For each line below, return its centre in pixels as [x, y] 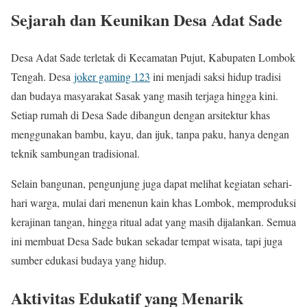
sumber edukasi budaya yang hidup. [89, 260]
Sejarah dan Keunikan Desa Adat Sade [147, 19]
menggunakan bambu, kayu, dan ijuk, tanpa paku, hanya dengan [150, 134]
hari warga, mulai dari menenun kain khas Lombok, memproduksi [153, 202]
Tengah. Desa [42, 76]
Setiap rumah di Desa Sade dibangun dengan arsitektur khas [140, 114]
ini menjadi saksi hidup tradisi [216, 76]
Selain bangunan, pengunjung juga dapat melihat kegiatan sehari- [151, 183]
